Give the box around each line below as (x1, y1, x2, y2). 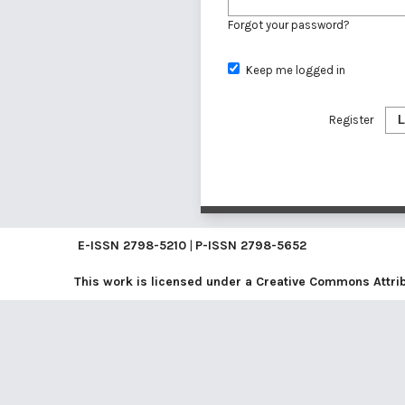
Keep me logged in (245, 62, 345, 77)
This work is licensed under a (74, 273, 256, 289)
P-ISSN (195, 237, 240, 253)
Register (329, 112, 373, 127)
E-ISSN (78, 237, 123, 253)
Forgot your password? (228, 17, 350, 32)
